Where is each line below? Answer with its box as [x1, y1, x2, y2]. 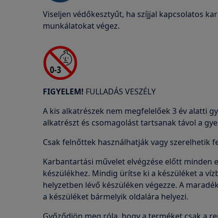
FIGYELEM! [43, 86, 84, 97]
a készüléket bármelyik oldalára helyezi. [43, 191, 188, 202]
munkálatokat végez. [43, 20, 120, 31]
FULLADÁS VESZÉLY [84, 86, 156, 97]
